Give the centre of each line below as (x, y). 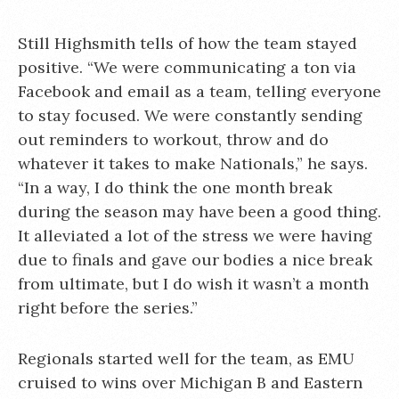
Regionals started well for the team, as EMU (186, 358)
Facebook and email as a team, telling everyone (199, 91)
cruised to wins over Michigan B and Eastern (190, 382)
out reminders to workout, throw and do (173, 139)
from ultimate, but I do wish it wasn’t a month (193, 283)
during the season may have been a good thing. (199, 211)
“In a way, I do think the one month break (175, 187)
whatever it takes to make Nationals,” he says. (193, 163)
